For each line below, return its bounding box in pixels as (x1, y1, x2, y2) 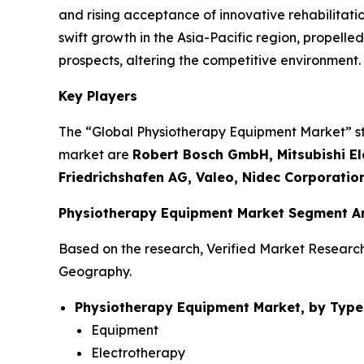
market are (58, 146, 132, 163)
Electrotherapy (91, 344, 185, 362)
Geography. (58, 263, 132, 280)
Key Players (58, 88, 137, 105)
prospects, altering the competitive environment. (58, 52, 361, 69)
